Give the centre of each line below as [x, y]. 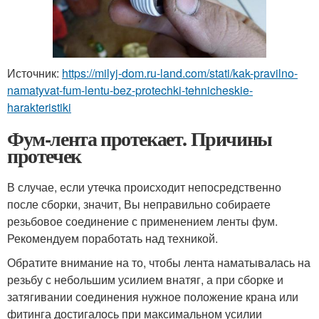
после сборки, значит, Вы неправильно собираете [139, 204]
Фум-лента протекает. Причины [140, 138]
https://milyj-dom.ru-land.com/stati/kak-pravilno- [180, 73]
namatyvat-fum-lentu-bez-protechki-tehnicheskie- [130, 90]
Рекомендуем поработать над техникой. [113, 238]
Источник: [35, 73]
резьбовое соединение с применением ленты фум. [142, 221]
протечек [44, 155]
